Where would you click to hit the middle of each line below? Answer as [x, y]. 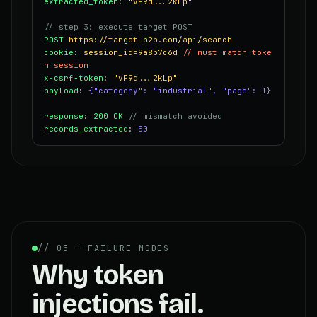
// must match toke [227, 52]
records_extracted [86, 128]
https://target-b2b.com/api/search [150, 39]
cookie [59, 52]
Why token [98, 275]
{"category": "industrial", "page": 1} [180, 90]
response [64, 116]
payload [61, 90]
